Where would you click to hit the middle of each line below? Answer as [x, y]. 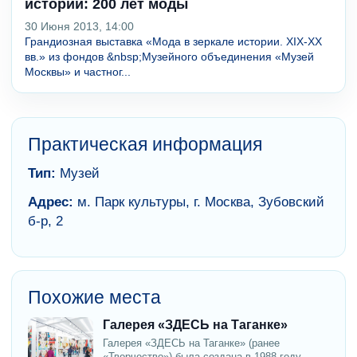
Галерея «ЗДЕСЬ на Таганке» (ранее [191, 343]
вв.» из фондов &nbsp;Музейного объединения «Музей [169, 57]
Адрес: [51, 202]
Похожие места [94, 298]
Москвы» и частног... [78, 72]
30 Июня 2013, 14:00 [79, 27]
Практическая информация [145, 145]
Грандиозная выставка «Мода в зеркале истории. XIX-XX [173, 42]
